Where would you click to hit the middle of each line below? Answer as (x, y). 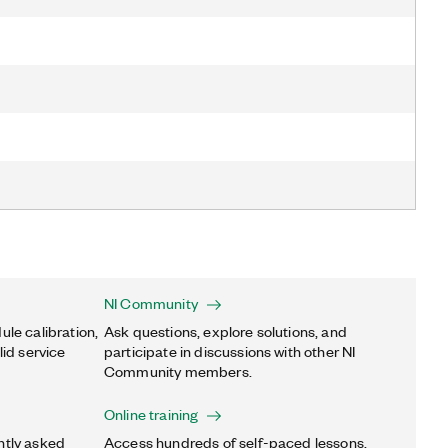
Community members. (178, 371)
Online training (151, 414)
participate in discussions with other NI (230, 351)
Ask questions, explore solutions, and (225, 331)
